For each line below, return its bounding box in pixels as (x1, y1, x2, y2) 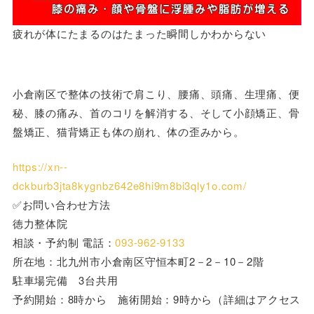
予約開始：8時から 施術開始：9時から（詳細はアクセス (12, 291, 301, 306)
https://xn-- (12, 158, 68, 174)
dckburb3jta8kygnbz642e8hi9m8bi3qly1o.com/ (12, 177, 247, 193)
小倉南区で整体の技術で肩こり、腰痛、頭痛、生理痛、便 (12, 86, 300, 102)
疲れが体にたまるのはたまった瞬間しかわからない (12, 25, 267, 41)
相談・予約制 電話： (12, 234, 116, 250)
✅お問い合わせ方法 (12, 196, 111, 212)
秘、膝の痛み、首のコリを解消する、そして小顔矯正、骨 (12, 105, 300, 121)
